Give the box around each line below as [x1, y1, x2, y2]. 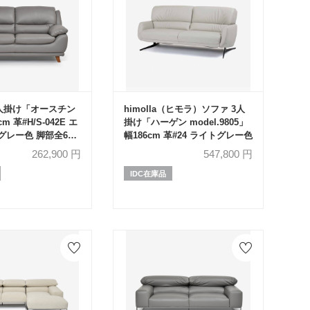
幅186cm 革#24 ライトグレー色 [124, 129, 253, 140]
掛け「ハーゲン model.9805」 [124, 116, 248, 127]
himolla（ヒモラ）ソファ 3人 [124, 103, 246, 114]
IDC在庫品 [130, 169, 167, 178]
